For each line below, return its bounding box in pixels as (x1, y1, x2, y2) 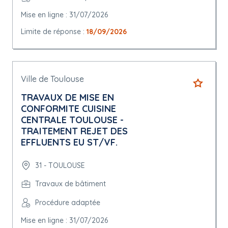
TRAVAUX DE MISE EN (21, 92, 114, 103)
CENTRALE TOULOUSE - (21, 114, 124, 126)
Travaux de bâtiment (35, 179, 106, 188)
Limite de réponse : (21, 27, 87, 36)
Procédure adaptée (35, 198, 100, 207)
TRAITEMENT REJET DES (21, 125, 128, 137)
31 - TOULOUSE (35, 160, 85, 170)
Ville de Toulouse (21, 74, 84, 84)
